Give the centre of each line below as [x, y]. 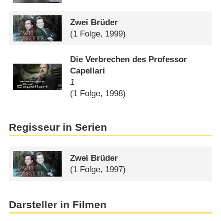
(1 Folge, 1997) [98, 169]
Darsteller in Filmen [57, 204]
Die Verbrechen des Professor [129, 60]
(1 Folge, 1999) [98, 34]
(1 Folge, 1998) [98, 94]
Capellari [88, 71]
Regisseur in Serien [58, 127]
